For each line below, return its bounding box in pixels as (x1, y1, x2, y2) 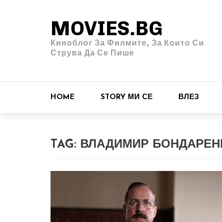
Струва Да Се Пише (51, 48, 134, 57)
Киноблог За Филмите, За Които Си (51, 38, 204, 48)
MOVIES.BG (51, 16, 163, 40)
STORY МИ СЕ (101, 94, 153, 101)
